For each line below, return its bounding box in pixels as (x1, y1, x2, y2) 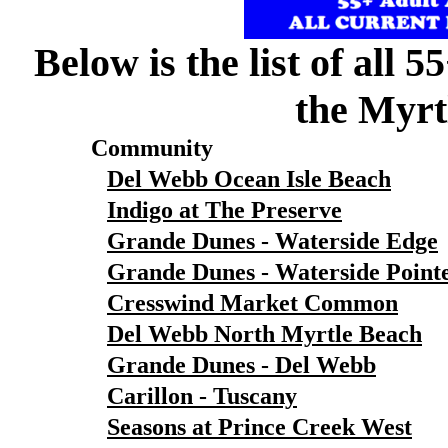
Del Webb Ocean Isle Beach (107, 166, 391, 192)
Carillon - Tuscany (107, 383, 297, 409)
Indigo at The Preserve (107, 197, 342, 223)
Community (91, 135, 213, 161)
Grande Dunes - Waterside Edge (107, 228, 438, 254)
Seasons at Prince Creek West (107, 414, 412, 440)
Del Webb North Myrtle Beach (107, 321, 422, 347)
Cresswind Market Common (107, 290, 398, 316)
